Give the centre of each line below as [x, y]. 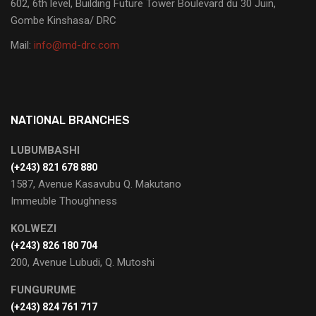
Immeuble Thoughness [64, 201]
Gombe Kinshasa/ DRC [63, 20]
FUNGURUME [43, 290]
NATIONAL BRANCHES [70, 120]
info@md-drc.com [77, 45]
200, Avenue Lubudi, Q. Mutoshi [83, 262]
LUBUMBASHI [45, 150]
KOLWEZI [34, 228]
